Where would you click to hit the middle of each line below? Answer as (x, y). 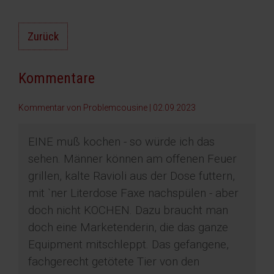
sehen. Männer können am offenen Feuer (132, 159)
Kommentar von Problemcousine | (86, 108)
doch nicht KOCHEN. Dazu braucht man (128, 210)
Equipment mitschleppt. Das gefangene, (128, 245)
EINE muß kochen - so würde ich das (121, 142)
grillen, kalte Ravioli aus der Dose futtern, (131, 176)
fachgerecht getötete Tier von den (114, 262)
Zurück (43, 37)
